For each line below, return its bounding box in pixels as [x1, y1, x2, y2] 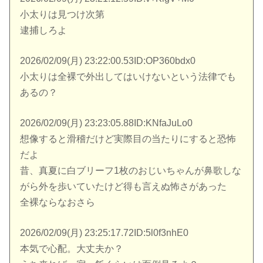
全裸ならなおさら [20, 197, 96, 207]
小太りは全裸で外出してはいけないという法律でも [20, 71, 237, 82]
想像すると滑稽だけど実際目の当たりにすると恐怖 [20, 134, 237, 144]
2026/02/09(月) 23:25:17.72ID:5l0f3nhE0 [20, 228, 189, 238]
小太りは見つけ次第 [20, 9, 105, 19]
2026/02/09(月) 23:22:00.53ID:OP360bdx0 [20, 55, 196, 66]
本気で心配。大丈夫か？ [20, 244, 124, 254]
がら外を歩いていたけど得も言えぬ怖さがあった [20, 181, 227, 191]
